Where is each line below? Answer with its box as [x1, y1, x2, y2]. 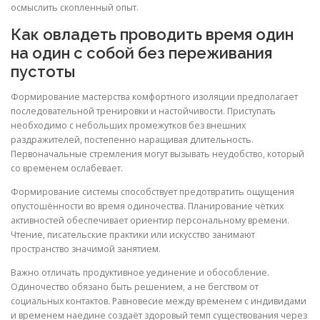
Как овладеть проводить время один [11, 24, 294, 44]
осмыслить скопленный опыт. [11, 1, 139, 14]
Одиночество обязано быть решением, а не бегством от [11, 280, 259, 293]
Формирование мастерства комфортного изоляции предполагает [11, 90, 298, 103]
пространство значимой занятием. [11, 242, 161, 255]
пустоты [11, 61, 75, 81]
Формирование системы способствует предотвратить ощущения [11, 185, 294, 198]
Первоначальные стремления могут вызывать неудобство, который [11, 147, 304, 160]
